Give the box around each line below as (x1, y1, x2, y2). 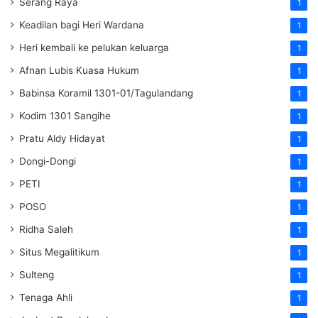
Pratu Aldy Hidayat (19, 132, 105, 144)
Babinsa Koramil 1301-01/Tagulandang (19, 87, 193, 99)
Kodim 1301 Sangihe (19, 109, 111, 121)
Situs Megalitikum (19, 246, 99, 258)
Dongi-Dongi (19, 155, 76, 167)
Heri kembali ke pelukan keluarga (19, 41, 169, 53)
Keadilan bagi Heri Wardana (19, 18, 144, 31)
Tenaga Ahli (19, 291, 72, 303)
